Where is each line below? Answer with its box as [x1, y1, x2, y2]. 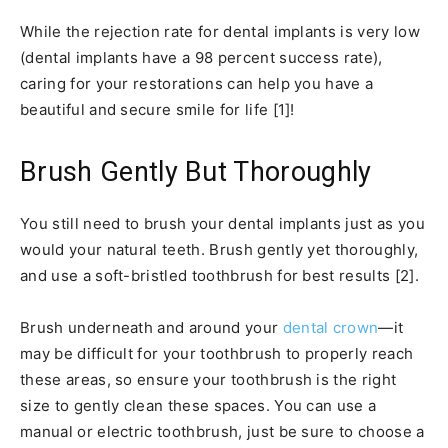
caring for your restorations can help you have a [20, 73, 374, 93]
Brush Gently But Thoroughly [20, 155, 372, 188]
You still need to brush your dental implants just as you [20, 213, 425, 233]
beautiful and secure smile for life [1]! [20, 99, 295, 119]
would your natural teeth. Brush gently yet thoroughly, [20, 239, 419, 259]
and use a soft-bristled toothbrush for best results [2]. [20, 265, 419, 285]
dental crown [282, 317, 379, 337]
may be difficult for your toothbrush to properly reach [20, 343, 414, 363]
